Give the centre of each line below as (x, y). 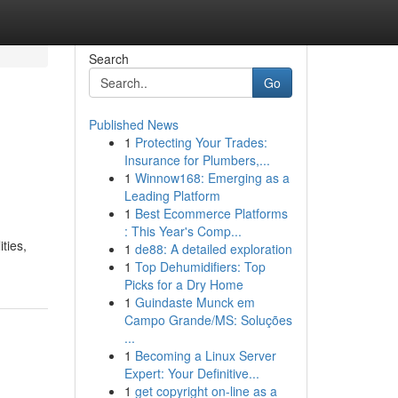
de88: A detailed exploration (213, 249)
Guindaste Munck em (195, 302)
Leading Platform (172, 195)
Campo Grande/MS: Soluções (208, 320)
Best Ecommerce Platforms (211, 213)
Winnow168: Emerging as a (212, 178)
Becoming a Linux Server (205, 355)
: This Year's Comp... (183, 231)
